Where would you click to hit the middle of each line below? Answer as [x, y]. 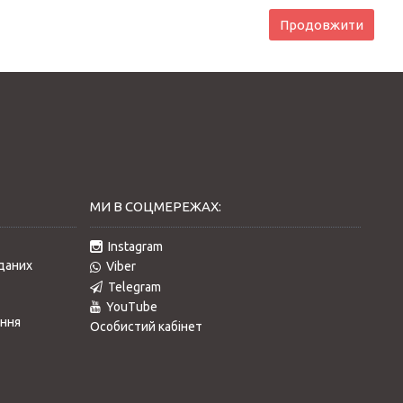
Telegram [134, 287]
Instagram [135, 246]
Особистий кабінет [146, 327]
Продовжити [322, 25]
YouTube [131, 307]
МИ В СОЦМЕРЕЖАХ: [155, 206]
